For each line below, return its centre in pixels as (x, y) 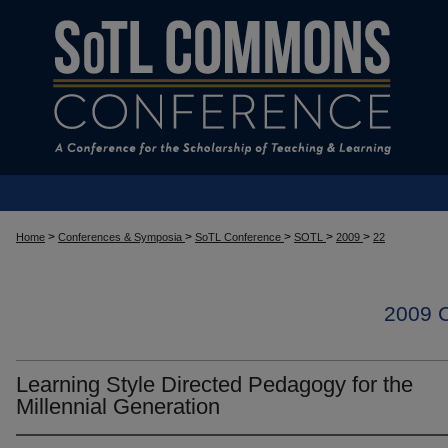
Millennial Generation (118, 406)
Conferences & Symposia (121, 237)
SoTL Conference (239, 237)
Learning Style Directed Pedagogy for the (214, 384)
